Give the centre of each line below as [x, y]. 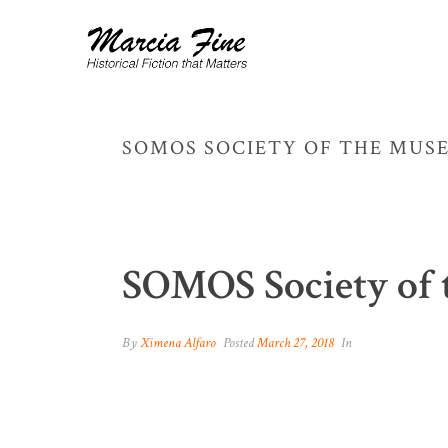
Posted [238, 343]
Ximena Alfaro [178, 343]
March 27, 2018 [295, 343]
